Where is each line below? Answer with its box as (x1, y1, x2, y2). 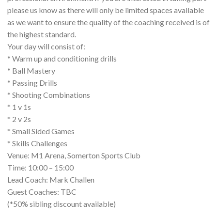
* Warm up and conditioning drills (7, 54, 117, 63)
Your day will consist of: (7, 42, 85, 51)
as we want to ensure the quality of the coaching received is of (7, 17, 210, 27)
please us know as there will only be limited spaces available (7, 5, 204, 15)
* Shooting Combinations (7, 90, 90, 100)
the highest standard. (7, 30, 76, 39)
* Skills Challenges (7, 139, 67, 148)
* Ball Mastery (7, 66, 55, 76)
